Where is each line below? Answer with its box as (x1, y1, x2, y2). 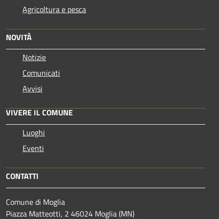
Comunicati (22, 66, 60, 79)
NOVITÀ (6, 31, 32, 43)
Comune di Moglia (6, 196, 65, 208)
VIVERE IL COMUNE (6, 106, 73, 118)
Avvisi (22, 82, 43, 94)
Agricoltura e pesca (22, 3, 86, 15)
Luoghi (22, 126, 45, 138)
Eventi (22, 142, 44, 154)
